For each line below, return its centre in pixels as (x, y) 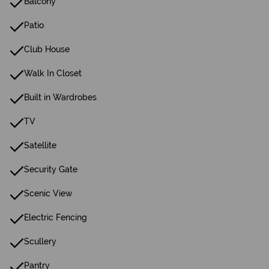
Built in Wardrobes (60, 97)
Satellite (40, 145)
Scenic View (48, 193)
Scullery (40, 241)
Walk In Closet (53, 73)
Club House (47, 49)
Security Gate (51, 169)
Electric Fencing (56, 217)
